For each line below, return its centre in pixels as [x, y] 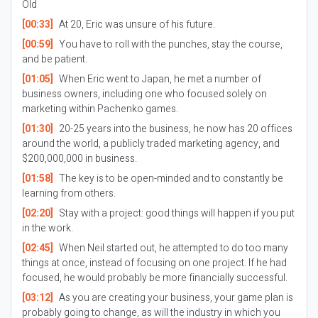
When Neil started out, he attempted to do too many [172, 248]
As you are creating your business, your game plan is [175, 298]
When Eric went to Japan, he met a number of [159, 79]
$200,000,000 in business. [79, 159]
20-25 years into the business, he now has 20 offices [174, 129]
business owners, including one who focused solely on [144, 94]
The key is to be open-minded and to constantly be [170, 179]
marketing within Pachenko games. [100, 109]
